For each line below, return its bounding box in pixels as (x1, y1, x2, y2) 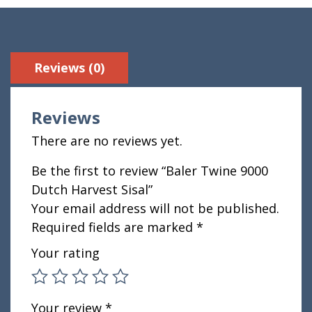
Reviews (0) (34, 59, 104, 77)
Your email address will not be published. (31, 200, 279, 217)
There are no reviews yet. (31, 132, 182, 150)
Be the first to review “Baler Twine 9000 (31, 162, 268, 180)
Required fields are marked (31, 219, 196, 236)
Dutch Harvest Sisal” (31, 181, 153, 198)
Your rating (31, 244, 100, 262)
